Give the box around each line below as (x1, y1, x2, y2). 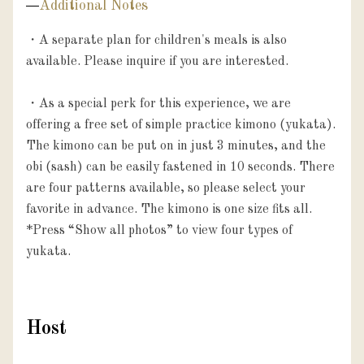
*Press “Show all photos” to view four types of (26, 223, 292, 237)
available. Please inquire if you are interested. (26, 54, 288, 68)
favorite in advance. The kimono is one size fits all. (26, 202, 312, 216)
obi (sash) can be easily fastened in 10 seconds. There (26, 160, 335, 174)
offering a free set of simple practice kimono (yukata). (26, 118, 336, 132)
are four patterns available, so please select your (26, 181, 305, 195)
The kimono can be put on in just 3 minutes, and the (26, 139, 326, 153)
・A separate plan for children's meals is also (26, 33, 287, 47)
